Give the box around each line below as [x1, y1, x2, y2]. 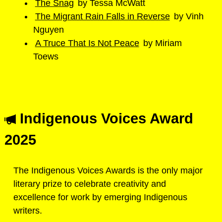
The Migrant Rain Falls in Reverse [35, 11, 170, 21]
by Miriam [141, 38, 182, 48]
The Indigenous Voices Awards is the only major [13, 165, 203, 175]
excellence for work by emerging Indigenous [13, 192, 187, 202]
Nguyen [33, 24, 64, 35]
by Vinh [171, 11, 204, 21]
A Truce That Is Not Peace [35, 38, 139, 48]
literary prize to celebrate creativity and [13, 178, 166, 189]
